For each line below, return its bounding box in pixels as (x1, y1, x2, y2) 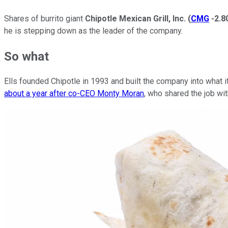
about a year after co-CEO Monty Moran (4, 89, 144, 99)
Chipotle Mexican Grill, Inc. (85, 13, 186, 23)
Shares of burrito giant (4, 13, 85, 23)
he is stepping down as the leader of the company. (4, 25, 185, 36)
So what (4, 49, 49, 64)
